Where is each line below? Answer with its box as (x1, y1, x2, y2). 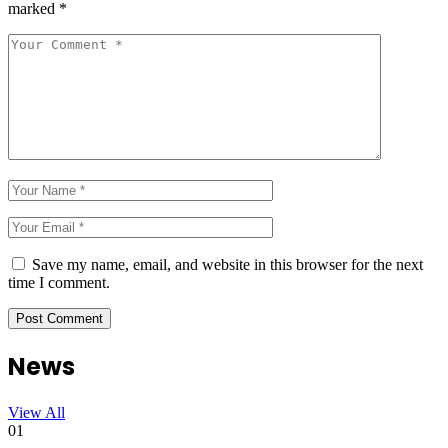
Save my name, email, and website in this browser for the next (32, 256, 423, 274)
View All (8, 404, 65, 422)
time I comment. (8, 274, 110, 292)
